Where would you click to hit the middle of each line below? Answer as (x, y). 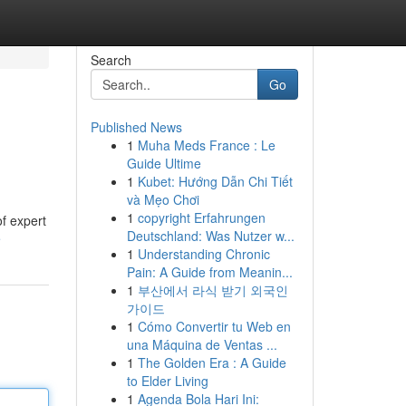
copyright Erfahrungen (201, 217)
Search (111, 60)
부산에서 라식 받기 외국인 (213, 290)
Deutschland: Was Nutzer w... (210, 236)
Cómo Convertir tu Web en (214, 326)
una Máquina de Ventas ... (202, 344)
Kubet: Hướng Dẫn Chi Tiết (215, 181)
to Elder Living (167, 381)
